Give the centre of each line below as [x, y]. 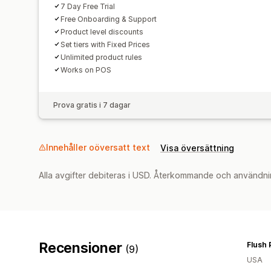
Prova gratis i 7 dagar [92, 105]
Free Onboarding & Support [109, 19]
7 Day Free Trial [88, 6]
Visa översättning [197, 148]
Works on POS [86, 70]
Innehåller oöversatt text [98, 147]
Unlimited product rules [101, 57]
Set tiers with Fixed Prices [105, 44]
